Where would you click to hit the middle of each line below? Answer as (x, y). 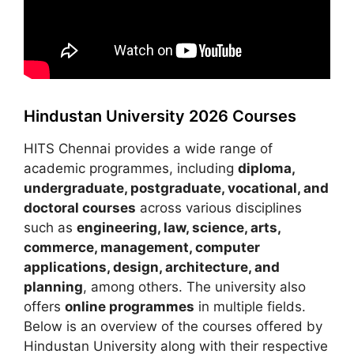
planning (53, 286)
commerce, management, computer (142, 247)
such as (50, 227)
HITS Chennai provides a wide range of (148, 148)
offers (44, 306)
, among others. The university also (194, 286)
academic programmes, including (131, 168)
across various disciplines (219, 207)
